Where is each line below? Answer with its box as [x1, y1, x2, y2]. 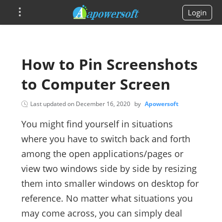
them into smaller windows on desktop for [21, 177, 199, 189]
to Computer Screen [21, 74, 170, 94]
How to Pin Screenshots [21, 54, 198, 74]
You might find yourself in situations [21, 118, 173, 130]
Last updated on [30, 100, 76, 108]
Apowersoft [144, 100, 178, 108]
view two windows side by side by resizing [21, 163, 197, 174]
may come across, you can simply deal [21, 207, 182, 219]
